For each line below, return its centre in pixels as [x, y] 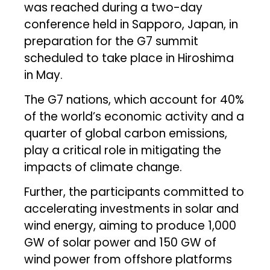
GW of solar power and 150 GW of [121, 242]
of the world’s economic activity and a [134, 116]
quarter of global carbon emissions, [126, 133]
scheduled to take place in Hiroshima [129, 58]
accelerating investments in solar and [132, 209]
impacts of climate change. [103, 167]
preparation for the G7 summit [111, 41]
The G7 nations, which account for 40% [134, 99]
